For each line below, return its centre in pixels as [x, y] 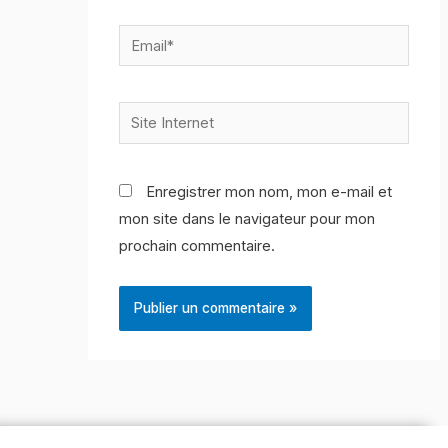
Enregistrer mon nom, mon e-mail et [269, 192]
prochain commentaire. [197, 246]
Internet [145, 141]
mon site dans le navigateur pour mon [247, 219]
